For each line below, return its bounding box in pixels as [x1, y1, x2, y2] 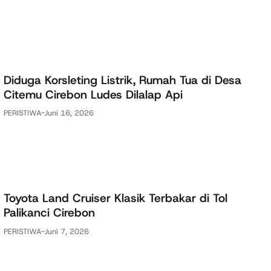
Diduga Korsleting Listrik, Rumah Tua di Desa [4, 72, 241, 88]
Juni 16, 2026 [45, 108, 94, 119]
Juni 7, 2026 [45, 226, 89, 237]
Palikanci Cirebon [4, 205, 95, 221]
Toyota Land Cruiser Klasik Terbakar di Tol [4, 191, 227, 206]
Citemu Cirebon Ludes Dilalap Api [4, 87, 183, 102]
